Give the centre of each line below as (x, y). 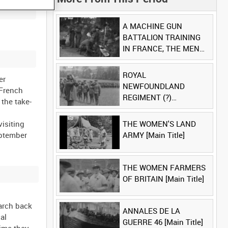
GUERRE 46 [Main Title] (163, 222)
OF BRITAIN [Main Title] (163, 178)
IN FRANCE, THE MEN (161, 48)
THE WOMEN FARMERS (164, 167)
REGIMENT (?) (147, 97)
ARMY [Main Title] (153, 135)
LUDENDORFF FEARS (160, 59)
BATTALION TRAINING (161, 37)
